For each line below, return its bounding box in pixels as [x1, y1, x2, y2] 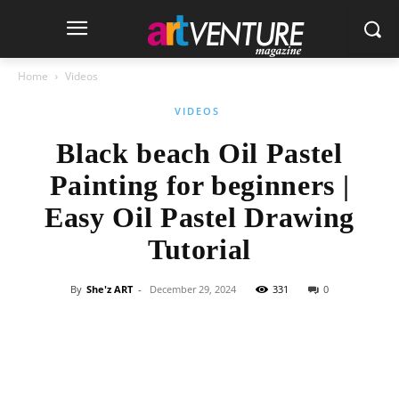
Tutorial [147, 233, 252, 265]
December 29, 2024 [150, 282, 236, 296]
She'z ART [86, 282, 133, 296]
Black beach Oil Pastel [56, 137, 343, 169]
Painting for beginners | [49, 169, 350, 201]
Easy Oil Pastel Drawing [45, 201, 354, 233]
